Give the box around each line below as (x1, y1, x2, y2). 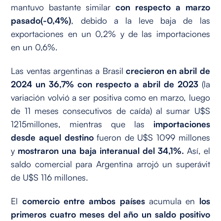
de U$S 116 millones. (11, 172, 89, 183)
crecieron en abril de (125, 65, 210, 76)
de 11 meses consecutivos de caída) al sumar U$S (11, 105, 210, 116)
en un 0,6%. (11, 41, 58, 53)
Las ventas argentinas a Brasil (11, 65, 126, 76)
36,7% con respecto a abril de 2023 (49, 78, 202, 90)
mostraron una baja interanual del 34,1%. (18, 145, 187, 156)
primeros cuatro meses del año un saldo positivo (11, 208, 210, 220)
